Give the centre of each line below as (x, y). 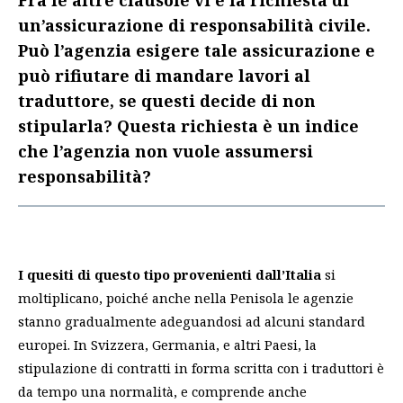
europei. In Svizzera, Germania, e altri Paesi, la (167, 345)
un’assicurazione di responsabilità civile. (194, 26)
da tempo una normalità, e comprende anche (162, 392)
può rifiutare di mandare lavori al (164, 76)
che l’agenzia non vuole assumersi (166, 152)
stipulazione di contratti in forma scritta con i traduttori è (201, 368)
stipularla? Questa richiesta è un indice (188, 126)
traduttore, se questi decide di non (167, 101)
